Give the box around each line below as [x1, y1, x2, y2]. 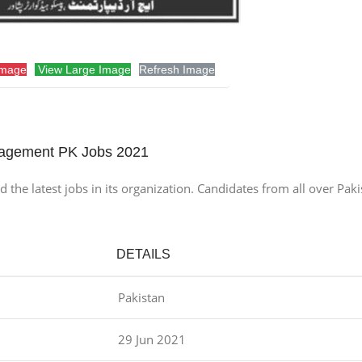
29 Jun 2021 [118, 331, 186, 348]
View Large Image [34, 63, 131, 77]
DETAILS [116, 247, 170, 262]
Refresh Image [138, 63, 215, 77]
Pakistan [118, 289, 165, 306]
